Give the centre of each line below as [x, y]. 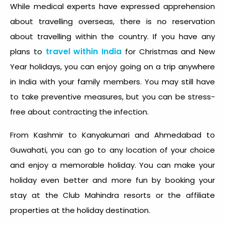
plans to [28, 51]
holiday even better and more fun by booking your [113, 180]
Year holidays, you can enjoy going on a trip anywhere [113, 66]
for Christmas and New [168, 51]
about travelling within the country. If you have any [113, 36]
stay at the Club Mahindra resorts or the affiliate [113, 195]
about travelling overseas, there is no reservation [113, 21]
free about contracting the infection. [80, 111]
